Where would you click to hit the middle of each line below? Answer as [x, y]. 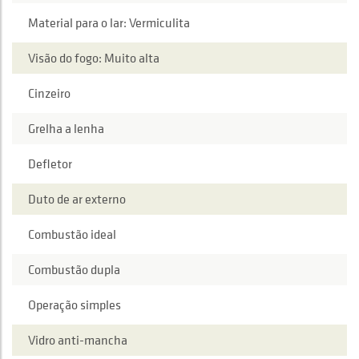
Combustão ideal [72, 234]
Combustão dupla [74, 270]
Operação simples [75, 305]
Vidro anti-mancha [78, 340]
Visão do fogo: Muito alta [94, 58]
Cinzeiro [49, 93]
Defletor [50, 164]
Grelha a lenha [66, 129]
